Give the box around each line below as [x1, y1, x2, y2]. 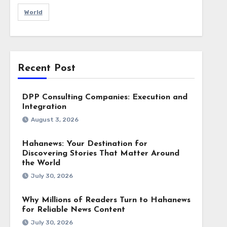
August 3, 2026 [30, 116, 79, 123]
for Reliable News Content [21, 206, 125, 214]
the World [21, 159, 60, 167]
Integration [21, 103, 66, 111]
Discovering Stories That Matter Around [21, 149, 179, 158]
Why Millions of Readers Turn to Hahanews [21, 196, 191, 204]
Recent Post [17, 63, 75, 73]
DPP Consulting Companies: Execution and [21, 93, 187, 101]
